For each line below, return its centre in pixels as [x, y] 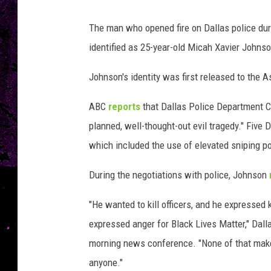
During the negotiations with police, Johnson [179, 175]
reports [126, 106]
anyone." [106, 263]
